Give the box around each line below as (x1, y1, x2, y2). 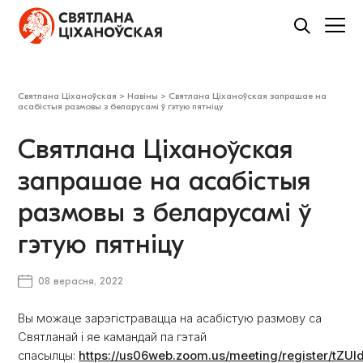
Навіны (127, 91, 159, 101)
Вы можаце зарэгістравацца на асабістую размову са (18, 311, 322, 327)
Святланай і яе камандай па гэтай (18, 330, 207, 345)
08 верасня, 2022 (38, 275, 124, 288)
